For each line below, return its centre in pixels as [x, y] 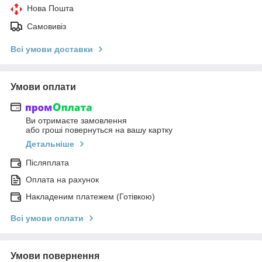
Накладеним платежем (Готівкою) [90, 197]
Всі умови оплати [47, 218]
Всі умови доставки [52, 49]
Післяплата [47, 163]
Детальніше [50, 144]
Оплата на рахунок [62, 180]
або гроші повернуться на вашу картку [99, 130]
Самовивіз [46, 26]
